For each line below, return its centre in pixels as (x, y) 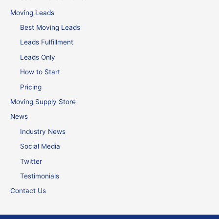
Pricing (31, 87)
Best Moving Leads (50, 27)
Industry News (43, 131)
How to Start (40, 72)
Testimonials (40, 176)
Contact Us (28, 191)
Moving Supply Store (43, 102)
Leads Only (38, 57)
